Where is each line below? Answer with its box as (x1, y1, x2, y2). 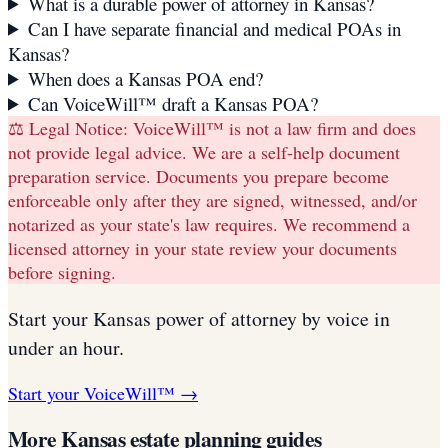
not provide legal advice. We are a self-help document (8, 139, 400, 164)
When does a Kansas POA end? (28, 65, 264, 91)
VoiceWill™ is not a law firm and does (133, 115, 416, 140)
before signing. (8, 259, 116, 284)
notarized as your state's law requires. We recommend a (8, 211, 410, 236)
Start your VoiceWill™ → (8, 381, 198, 406)
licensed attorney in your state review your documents (8, 235, 397, 260)
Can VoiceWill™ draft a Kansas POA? (28, 90, 319, 116)
